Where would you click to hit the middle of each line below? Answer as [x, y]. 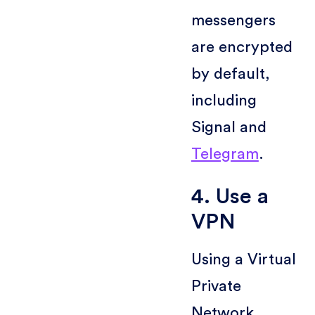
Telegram [225, 154]
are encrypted [242, 47]
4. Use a [230, 196]
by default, [230, 73]
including [224, 100]
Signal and [229, 127]
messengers [233, 20]
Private [216, 286]
